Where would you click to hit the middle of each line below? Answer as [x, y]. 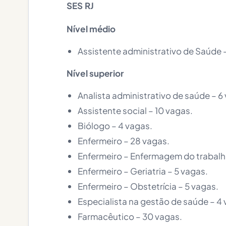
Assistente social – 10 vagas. [135, 110]
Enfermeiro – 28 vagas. [124, 141]
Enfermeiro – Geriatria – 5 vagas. [143, 171]
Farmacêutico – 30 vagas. [130, 216]
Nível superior [95, 73]
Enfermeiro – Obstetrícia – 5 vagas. [148, 186]
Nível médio [91, 29]
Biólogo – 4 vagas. [115, 126]
